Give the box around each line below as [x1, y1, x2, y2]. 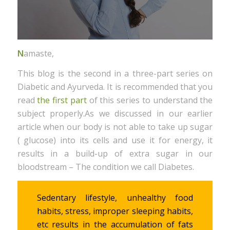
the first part [37, 94, 87, 106]
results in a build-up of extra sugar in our [17, 148, 213, 160]
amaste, [23, 47, 54, 59]
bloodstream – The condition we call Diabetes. [17, 161, 194, 173]
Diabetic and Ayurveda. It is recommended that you [17, 81, 213, 93]
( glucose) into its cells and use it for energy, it [17, 135, 213, 146]
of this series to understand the [86, 94, 213, 106]
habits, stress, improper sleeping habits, [36, 205, 194, 217]
